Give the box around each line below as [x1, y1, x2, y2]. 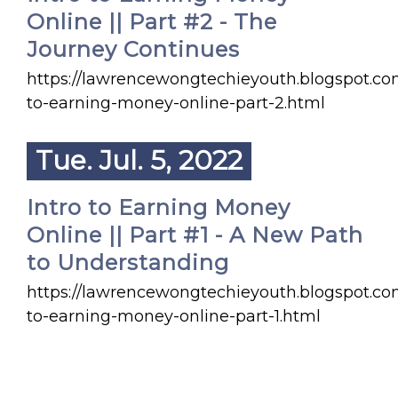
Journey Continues [27, 36, 240, 62]
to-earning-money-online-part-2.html [27, 93, 325, 113]
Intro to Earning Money [27, 195, 291, 220]
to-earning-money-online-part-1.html [27, 306, 321, 326]
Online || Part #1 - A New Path [27, 222, 363, 248]
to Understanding [27, 250, 229, 275]
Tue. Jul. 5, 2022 [36, 144, 243, 177]
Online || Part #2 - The [27, 9, 277, 35]
